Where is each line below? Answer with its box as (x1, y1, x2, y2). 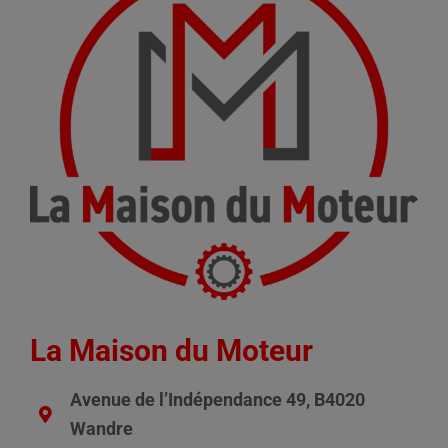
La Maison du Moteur (30, 333, 313, 369)
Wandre (70, 418, 134, 440)
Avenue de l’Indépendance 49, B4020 (70, 389, 366, 411)
